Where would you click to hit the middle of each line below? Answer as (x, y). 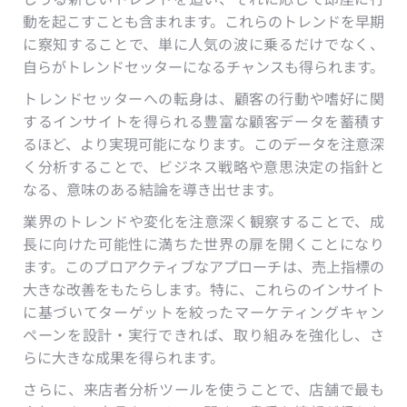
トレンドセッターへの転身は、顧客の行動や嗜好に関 (203, 99)
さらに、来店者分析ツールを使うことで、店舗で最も (203, 389)
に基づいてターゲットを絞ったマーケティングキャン (203, 312)
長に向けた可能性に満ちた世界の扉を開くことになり (203, 244)
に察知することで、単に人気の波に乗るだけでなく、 (203, 44)
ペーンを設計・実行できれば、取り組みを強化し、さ (203, 335)
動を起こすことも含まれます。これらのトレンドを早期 (203, 21)
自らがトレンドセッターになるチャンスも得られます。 (203, 67)
